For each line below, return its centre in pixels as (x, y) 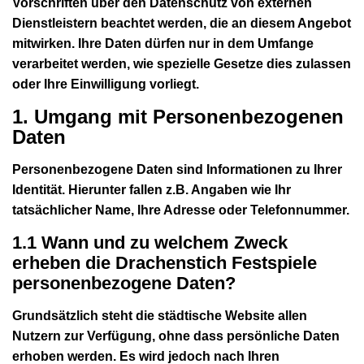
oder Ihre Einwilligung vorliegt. (106, 84)
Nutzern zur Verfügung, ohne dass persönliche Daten (176, 336)
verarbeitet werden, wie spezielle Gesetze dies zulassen (182, 63)
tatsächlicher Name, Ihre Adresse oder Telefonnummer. (181, 210)
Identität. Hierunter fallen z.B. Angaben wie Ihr (152, 189)
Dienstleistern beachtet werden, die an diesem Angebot (182, 23)
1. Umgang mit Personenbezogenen (178, 116)
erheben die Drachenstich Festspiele (165, 262)
